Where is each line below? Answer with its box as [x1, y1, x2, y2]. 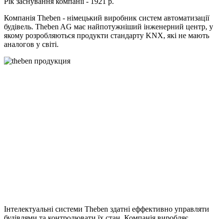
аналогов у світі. [4, 40, 61, 49]
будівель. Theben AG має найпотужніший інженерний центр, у [4, 22, 213, 31]
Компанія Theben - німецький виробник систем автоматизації [4, 14, 209, 22]
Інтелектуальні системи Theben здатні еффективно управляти [4, 205, 209, 214]
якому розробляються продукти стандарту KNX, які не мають [4, 31, 209, 40]
